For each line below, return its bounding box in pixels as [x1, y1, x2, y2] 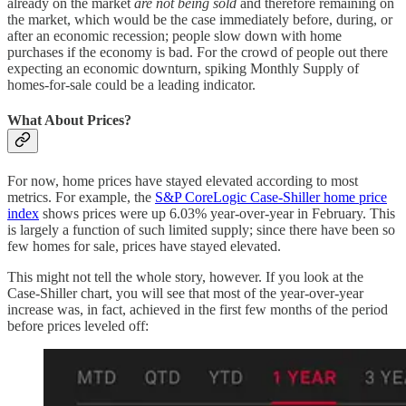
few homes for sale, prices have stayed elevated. [7, 237, 281, 254]
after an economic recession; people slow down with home [7, 28, 342, 44]
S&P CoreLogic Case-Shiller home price [155, 188, 387, 205]
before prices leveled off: [7, 317, 149, 333]
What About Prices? [7, 112, 131, 129]
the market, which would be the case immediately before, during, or [7, 12, 392, 28]
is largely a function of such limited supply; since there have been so [7, 221, 395, 237]
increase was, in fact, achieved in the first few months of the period [7, 301, 388, 317]
